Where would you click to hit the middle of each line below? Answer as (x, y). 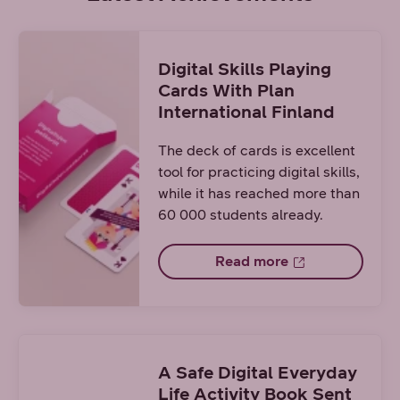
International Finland (246, 111)
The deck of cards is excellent (256, 150)
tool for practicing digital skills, (258, 171)
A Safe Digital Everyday (257, 372)
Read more (251, 261)
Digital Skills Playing (244, 68)
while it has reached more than (258, 193)
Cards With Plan (226, 90)
